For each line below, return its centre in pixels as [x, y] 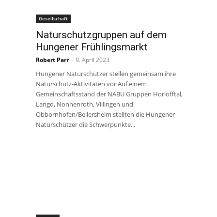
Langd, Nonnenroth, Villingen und [85, 104]
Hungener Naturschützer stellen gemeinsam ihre [106, 74]
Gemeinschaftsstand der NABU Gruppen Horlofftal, [109, 94]
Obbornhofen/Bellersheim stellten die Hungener [105, 114]
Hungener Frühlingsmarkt [92, 47]
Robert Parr [52, 60]
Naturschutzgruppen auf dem [101, 35]
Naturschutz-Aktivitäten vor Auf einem [91, 84]
